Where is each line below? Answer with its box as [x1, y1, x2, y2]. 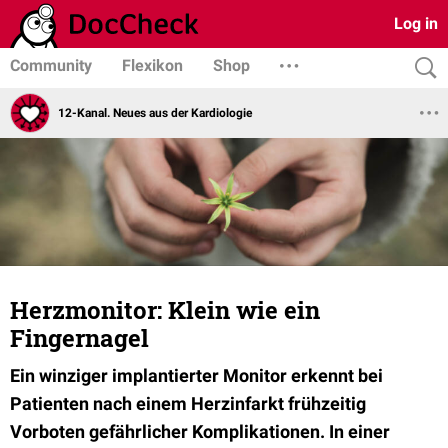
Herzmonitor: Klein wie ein [10, 294, 320, 326]
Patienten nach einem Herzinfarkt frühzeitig [10, 393, 366, 414]
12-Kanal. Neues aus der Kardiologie [58, 105, 252, 120]
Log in [394, 14, 438, 33]
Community [10, 56, 92, 75]
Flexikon [122, 56, 183, 75]
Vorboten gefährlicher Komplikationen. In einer [10, 421, 390, 442]
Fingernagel [10, 322, 149, 354]
